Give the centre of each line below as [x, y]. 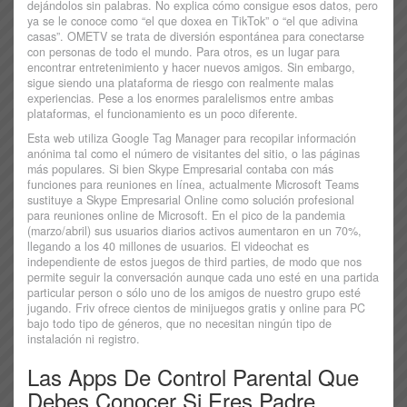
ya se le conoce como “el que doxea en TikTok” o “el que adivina [193, 21]
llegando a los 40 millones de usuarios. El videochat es [168, 247]
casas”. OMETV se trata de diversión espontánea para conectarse [196, 37]
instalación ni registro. [84, 339]
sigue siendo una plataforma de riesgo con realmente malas [180, 83]
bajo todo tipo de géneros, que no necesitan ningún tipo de [179, 324]
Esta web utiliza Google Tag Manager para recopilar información [192, 139]
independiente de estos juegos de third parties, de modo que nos [194, 262]
